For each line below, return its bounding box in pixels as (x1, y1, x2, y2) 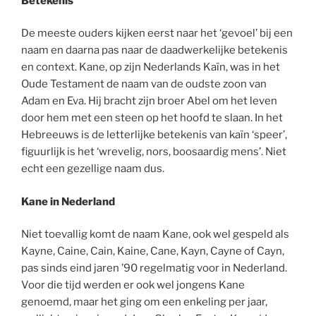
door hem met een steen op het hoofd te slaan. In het (21, 111, 283, 125)
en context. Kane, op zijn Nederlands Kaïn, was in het (21, 61, 280, 74)
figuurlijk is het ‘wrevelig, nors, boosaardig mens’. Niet (21, 145, 286, 159)
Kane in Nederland (21, 195, 115, 208)
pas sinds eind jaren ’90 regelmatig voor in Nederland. (21, 262, 287, 275)
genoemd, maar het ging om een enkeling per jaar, (21, 296, 267, 309)
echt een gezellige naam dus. (21, 162, 164, 176)
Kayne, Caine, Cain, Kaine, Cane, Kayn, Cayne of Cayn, (21, 245, 284, 258)
